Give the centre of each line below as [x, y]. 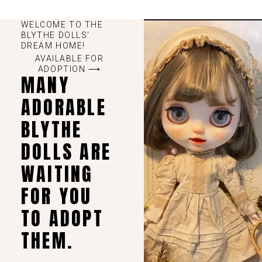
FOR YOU [56, 196]
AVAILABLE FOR [69, 59]
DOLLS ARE [66, 152]
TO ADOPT [62, 219]
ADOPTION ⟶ [69, 69]
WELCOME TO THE [62, 25]
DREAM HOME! [53, 46]
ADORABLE [63, 108]
